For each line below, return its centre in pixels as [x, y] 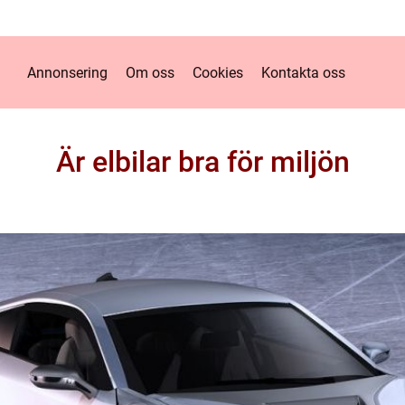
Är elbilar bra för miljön [202, 162]
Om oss [150, 72]
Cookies [218, 72]
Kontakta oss [303, 72]
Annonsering [67, 72]
